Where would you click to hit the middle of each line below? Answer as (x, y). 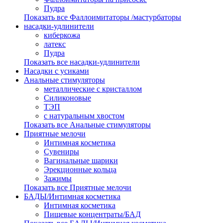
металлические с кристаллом (93, 89)
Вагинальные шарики (81, 160)
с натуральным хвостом (84, 115)
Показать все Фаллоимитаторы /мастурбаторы (103, 17)
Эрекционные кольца (80, 169)
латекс (55, 44)
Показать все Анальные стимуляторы (87, 124)
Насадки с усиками (56, 71)
